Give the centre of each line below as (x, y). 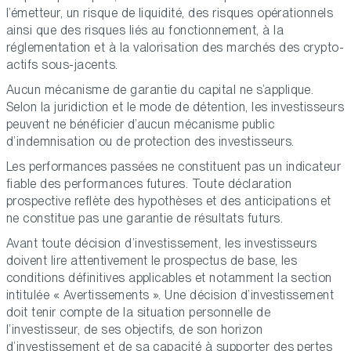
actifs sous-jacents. (62, 65)
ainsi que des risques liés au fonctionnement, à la (145, 31)
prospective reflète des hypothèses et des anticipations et (169, 201)
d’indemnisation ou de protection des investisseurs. (150, 142)
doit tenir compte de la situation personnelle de (139, 313)
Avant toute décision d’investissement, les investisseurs (162, 244)
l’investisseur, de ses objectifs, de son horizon (135, 330)
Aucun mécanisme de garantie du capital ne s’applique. (160, 90)
